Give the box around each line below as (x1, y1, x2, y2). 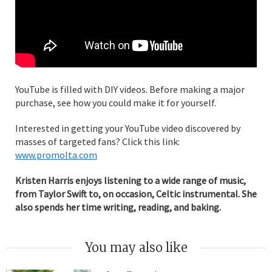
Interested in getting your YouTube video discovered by (15, 121, 240, 134)
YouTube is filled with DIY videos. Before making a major (15, 83, 245, 95)
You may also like (84, 239, 188, 255)
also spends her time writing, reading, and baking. (15, 200, 221, 213)
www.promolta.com (15, 148, 97, 161)
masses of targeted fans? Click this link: (15, 135, 180, 148)
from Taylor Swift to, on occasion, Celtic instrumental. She (15, 187, 257, 200)
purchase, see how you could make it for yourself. (15, 96, 216, 109)
